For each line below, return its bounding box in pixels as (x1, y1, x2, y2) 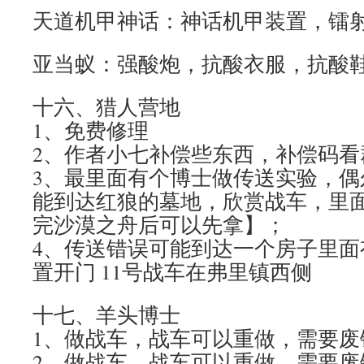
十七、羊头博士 (32, 301, 180, 328)
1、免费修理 (32, 116, 149, 144)
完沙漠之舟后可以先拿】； (32, 210, 286, 238)
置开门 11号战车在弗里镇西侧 (32, 258, 312, 285)
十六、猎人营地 (32, 93, 180, 120)
